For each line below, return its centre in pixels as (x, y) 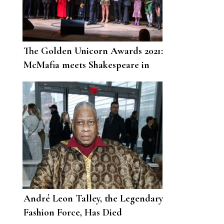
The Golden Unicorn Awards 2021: (93, 51)
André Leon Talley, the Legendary (93, 199)
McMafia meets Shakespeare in (86, 65)
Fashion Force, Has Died (73, 213)
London (39, 79)
